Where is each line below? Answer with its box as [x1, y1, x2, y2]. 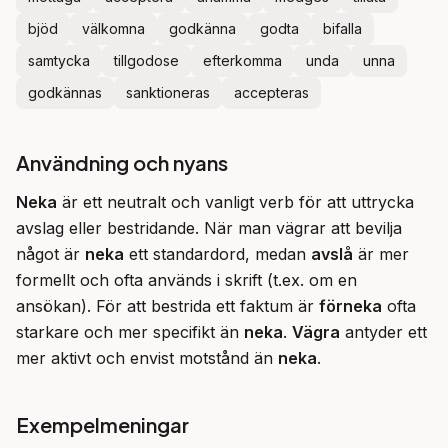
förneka [319, 296, 382, 316]
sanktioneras [126, 84, 210, 101]
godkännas [28, 84, 102, 101]
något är [16, 244, 85, 264]
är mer [353, 244, 409, 264]
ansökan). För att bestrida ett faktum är [16, 296, 319, 316]
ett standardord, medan [124, 244, 311, 264]
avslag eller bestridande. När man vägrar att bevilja [16, 218, 402, 238]
